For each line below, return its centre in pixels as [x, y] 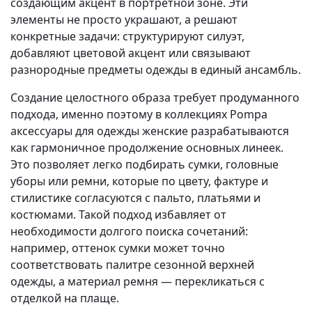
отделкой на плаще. [65, 298]
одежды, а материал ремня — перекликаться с [138, 282]
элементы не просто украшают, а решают [124, 20]
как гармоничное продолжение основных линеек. [147, 148]
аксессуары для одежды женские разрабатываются [150, 131]
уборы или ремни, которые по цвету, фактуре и [139, 181]
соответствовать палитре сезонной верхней [132, 265]
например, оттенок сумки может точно [118, 248]
